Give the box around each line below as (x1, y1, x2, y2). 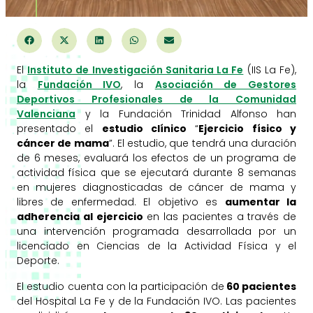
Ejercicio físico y (198, 121, 297, 136)
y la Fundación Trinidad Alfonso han (75, 106, 296, 121)
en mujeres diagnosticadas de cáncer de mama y (17, 180, 296, 194)
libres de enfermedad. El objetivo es (17, 194, 225, 209)
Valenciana (17, 106, 75, 121)
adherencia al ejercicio (17, 209, 143, 224)
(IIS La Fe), (243, 62, 297, 77)
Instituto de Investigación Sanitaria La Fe (27, 62, 244, 77)
